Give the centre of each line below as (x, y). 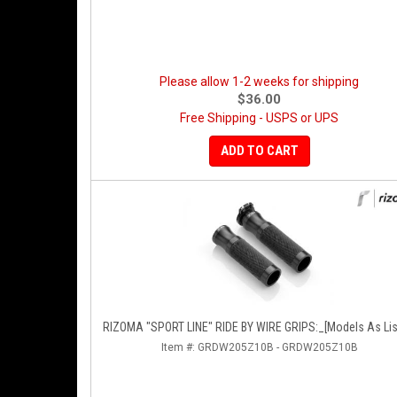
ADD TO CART (259, 151)
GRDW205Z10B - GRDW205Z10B (277, 347)
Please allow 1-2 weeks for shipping (259, 82)
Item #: (179, 347)
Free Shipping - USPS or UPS (259, 118)
